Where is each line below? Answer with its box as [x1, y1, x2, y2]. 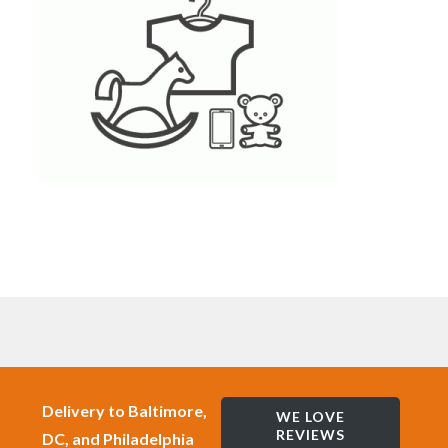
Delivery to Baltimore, [42, 400, 208, 420]
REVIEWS [275, 426, 345, 444]
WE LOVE [275, 408, 345, 426]
